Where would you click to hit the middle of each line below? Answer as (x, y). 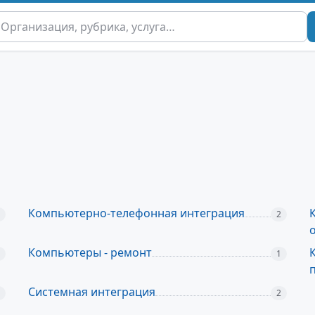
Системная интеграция (92, 292)
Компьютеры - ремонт (90, 252)
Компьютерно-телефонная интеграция (136, 213)
